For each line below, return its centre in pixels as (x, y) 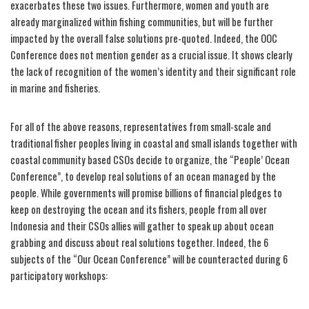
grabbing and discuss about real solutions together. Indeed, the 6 (139, 242)
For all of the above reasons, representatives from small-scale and (141, 126)
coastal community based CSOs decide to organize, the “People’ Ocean (150, 159)
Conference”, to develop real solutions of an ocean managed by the (143, 176)
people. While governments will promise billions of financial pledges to (146, 192)
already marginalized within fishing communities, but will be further (142, 21)
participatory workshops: (59, 275)
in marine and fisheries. (55, 88)
